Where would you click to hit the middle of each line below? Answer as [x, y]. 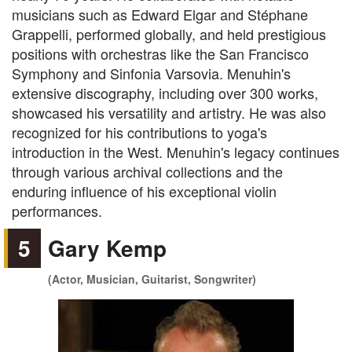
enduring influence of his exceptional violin [144, 191]
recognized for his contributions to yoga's [139, 132]
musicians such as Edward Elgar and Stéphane [160, 14]
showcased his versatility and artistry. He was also [169, 112]
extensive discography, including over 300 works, [165, 93]
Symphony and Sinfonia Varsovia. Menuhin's [151, 73]
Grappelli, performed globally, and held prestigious [169, 34]
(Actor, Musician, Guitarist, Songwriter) [152, 279]
